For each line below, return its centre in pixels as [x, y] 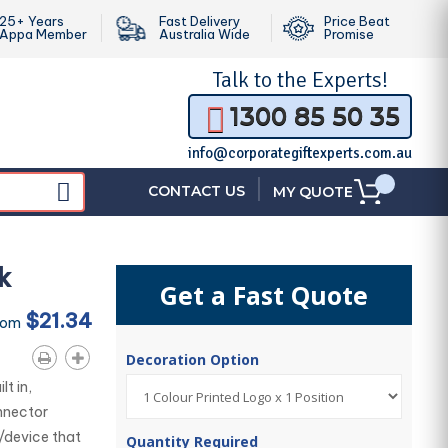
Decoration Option [195, 359]
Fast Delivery [200, 21]
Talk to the [262, 79]
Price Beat [357, 21]
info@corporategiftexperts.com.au [300, 153]
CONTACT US [196, 191]
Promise [349, 34]
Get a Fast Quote [264, 295]
